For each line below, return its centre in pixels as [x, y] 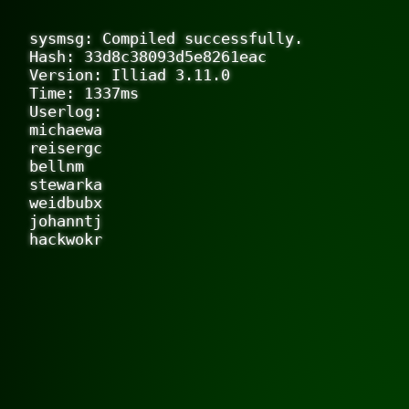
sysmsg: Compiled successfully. [166, 38]
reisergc [66, 148]
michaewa [66, 130]
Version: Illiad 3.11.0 [130, 75]
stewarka [66, 184]
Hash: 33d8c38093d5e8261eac [148, 57]
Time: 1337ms [84, 93]
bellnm [57, 166]
